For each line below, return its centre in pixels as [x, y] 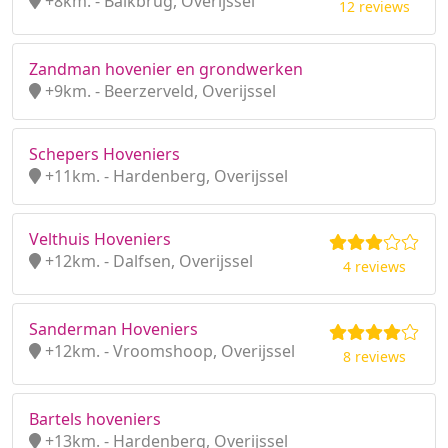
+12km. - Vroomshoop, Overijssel [168, 351]
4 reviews [374, 266]
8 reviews [374, 356]
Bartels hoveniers [95, 419]
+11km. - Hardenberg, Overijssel [164, 176]
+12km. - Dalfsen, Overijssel [147, 261]
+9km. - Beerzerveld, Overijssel [158, 91]
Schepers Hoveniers [104, 154]
